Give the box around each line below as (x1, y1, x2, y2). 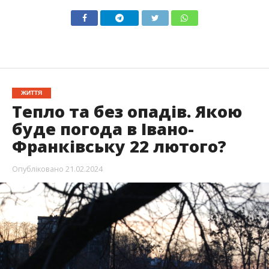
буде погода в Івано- (11, 118, 194, 141)
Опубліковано (11, 163, 64, 175)
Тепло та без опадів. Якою (11, 100, 242, 123)
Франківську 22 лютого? (11, 135, 226, 158)
